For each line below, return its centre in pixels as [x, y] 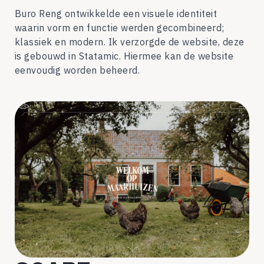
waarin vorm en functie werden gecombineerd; [120, 27]
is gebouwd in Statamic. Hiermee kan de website [124, 56]
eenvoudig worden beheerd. [77, 70]
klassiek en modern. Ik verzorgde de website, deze [130, 42]
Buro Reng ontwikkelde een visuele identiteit [116, 13]
